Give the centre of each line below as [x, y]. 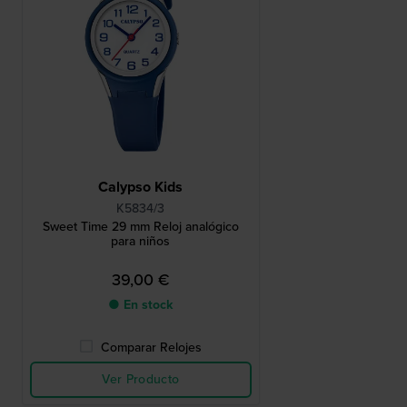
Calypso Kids [141, 187]
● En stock [141, 305]
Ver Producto [141, 380]
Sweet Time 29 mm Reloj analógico [140, 227]
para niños [141, 242]
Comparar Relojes [152, 348]
